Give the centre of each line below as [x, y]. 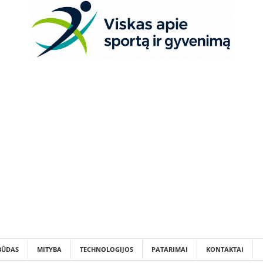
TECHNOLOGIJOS [107, 249]
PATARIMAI [170, 249]
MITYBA [49, 249]
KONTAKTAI [225, 249]
